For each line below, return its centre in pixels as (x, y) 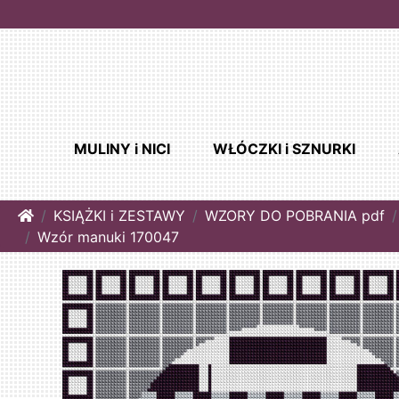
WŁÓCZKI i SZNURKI (284, 149)
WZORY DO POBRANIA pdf (295, 216)
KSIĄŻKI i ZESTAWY (119, 216)
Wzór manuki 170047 (108, 237)
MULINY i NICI (122, 149)
